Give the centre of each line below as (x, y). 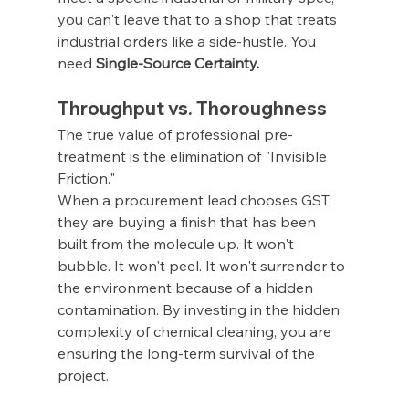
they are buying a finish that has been (188, 222)
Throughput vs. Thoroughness (192, 109)
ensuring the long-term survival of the (188, 354)
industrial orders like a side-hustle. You (188, 42)
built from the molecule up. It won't (177, 244)
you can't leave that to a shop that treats (199, 20)
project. (83, 376)
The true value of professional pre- (175, 135)
